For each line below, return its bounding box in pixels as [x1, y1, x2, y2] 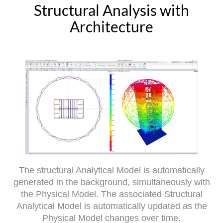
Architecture [70, 17, 153, 36]
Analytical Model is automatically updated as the [16, 201, 207, 211]
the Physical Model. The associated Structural [20, 189, 203, 199]
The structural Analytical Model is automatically [18, 165, 205, 175]
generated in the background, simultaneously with [13, 177, 210, 187]
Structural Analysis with [34, 1, 189, 19]
